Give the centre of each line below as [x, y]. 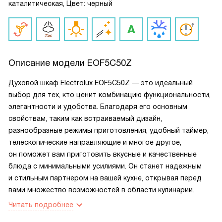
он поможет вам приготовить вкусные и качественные [103, 154]
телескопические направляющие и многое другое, [95, 142]
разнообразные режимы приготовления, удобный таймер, [109, 130]
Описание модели [48, 63]
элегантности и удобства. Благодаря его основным [98, 107]
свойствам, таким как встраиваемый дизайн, [85, 118]
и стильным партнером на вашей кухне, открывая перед [105, 178]
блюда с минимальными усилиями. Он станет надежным [105, 166]
